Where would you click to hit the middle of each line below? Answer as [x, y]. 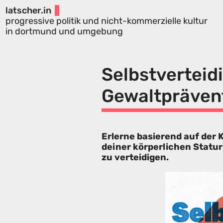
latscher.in [28, 10]
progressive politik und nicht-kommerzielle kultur [106, 21]
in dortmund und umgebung [64, 31]
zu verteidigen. [135, 158]
